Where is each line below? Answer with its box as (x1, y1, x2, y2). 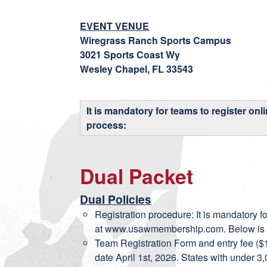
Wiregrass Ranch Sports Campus (80, 33, 232, 47)
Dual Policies (80, 191, 152, 207)
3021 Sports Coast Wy (80, 48, 181, 61)
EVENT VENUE (80, 19, 150, 33)
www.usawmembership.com (105, 222, 224, 235)
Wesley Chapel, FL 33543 (80, 62, 194, 76)
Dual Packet (80, 162, 194, 190)
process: (86, 118, 127, 132)
